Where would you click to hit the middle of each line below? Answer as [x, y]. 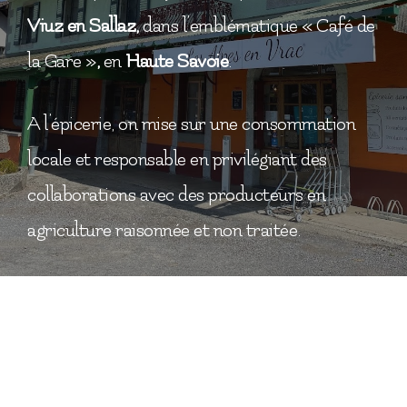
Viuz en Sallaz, [85, 26]
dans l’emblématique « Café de [259, 26]
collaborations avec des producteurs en [176, 195]
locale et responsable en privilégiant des [177, 160]
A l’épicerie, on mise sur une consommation [191, 124]
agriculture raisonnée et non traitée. [164, 231]
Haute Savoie [177, 62]
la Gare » [62, 62]
